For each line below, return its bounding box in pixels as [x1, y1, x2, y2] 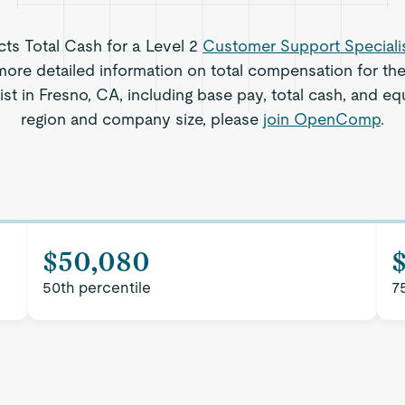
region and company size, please [20, 109, 263, 128]
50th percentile [42, 278, 152, 297]
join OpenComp [262, 109, 381, 128]
